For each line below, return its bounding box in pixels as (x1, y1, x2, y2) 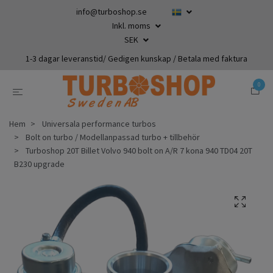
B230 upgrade (14, 158, 65, 169)
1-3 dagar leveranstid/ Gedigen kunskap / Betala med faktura (26, 53, 247, 64)
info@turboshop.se (76, 6, 147, 17)
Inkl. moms (112, 20, 152, 31)
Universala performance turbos (42, 118, 156, 129)
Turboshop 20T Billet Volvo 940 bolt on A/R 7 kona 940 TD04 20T (24, 144, 252, 156)
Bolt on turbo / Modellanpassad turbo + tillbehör (26, 131, 200, 143)
